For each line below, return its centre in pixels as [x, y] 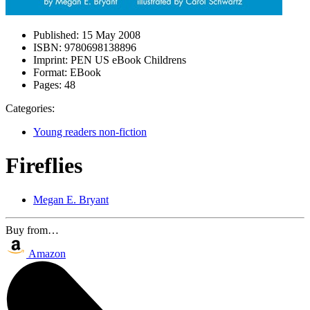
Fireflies [44, 166]
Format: [50, 72]
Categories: [30, 108]
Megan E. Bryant [71, 199]
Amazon [47, 253]
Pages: [47, 85]
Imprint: [51, 60]
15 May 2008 [110, 35]
